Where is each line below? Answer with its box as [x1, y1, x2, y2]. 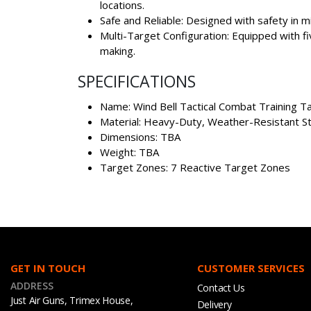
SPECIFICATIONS [78, 69, 196, 92]
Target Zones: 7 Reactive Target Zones [100, 160, 290, 174]
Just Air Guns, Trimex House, [10, 293, 133, 307]
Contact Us [196, 280, 245, 294]
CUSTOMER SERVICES [196, 260, 305, 275]
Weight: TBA [100, 144, 159, 159]
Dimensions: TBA [100, 129, 180, 144]
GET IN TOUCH [10, 260, 85, 275]
